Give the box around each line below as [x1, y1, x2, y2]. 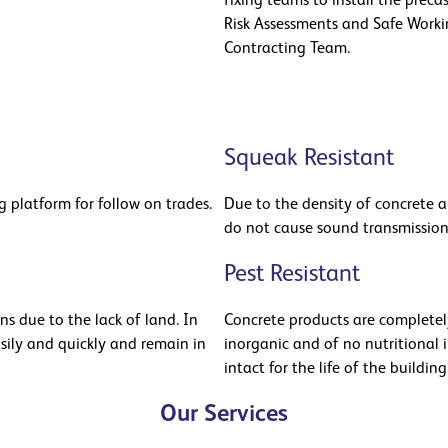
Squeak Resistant [224, 147, 394, 171]
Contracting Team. [224, 41, 350, 57]
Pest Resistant [224, 263, 360, 287]
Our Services [160, 403, 288, 427]
